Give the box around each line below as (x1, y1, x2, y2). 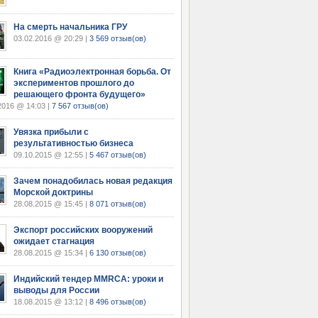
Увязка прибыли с (13, 127, 89, 137)
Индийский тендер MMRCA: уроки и (13, 274, 163, 284)
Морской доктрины (13, 187, 93, 197)
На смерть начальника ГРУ (13, 22, 127, 32)
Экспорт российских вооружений (13, 225, 153, 235)
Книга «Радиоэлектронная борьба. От (13, 67, 171, 77)
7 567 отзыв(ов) (52, 102, 109, 110)
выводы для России (13, 285, 99, 295)
